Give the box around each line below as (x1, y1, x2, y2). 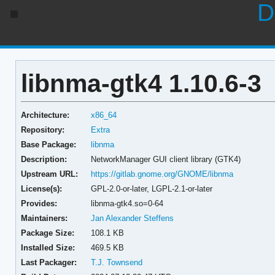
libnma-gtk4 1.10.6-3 (20, 69, 261, 98)
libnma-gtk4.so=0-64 (91, 198, 164, 208)
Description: (20, 154, 67, 164)
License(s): (20, 184, 62, 193)
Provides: (20, 198, 57, 208)
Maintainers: (20, 213, 68, 223)
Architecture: (20, 110, 69, 120)
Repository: (20, 125, 64, 134)
